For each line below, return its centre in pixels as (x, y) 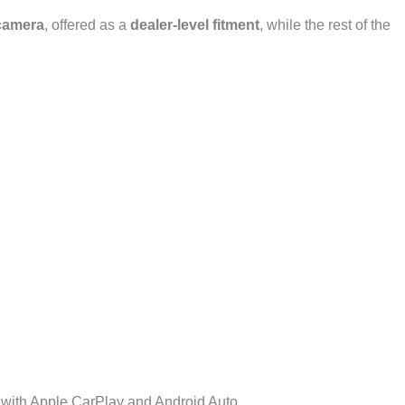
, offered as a (87, 24)
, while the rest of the (325, 24)
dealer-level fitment (195, 24)
